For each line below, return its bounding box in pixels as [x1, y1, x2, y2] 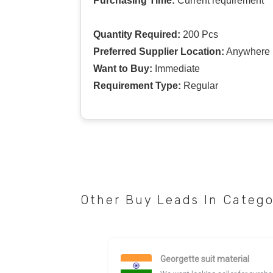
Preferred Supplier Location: [93, 46, 224, 57]
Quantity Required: [93, 29, 180, 40]
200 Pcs [180, 29, 218, 40]
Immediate [152, 63, 200, 74]
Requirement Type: [93, 80, 181, 91]
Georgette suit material [160, 254, 249, 264]
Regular [181, 80, 218, 91]
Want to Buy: [93, 63, 152, 74]
